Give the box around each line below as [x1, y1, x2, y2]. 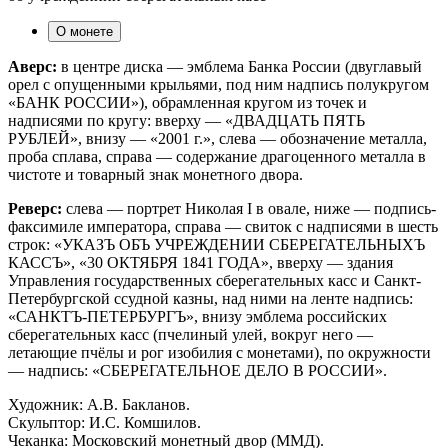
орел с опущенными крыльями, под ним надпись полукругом [8, 75, 429, 93]
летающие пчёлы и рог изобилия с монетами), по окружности [8, 343, 431, 361]
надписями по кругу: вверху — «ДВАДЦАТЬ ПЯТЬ [8, 111, 365, 129]
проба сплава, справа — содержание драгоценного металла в [8, 147, 426, 165]
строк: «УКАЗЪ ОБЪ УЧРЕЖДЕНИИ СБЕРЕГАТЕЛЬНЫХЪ [8, 235, 425, 253]
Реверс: [8, 199, 62, 217]
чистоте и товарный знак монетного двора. [8, 165, 303, 183]
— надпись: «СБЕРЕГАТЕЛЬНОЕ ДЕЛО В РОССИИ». [8, 361, 387, 379]
